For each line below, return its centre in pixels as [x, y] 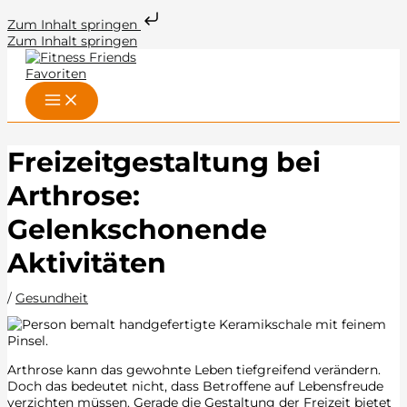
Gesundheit [52, 298]
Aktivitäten [87, 263]
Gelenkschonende [137, 229]
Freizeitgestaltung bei [164, 162]
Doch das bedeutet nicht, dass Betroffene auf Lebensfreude [195, 386]
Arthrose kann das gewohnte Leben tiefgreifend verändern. [194, 369]
